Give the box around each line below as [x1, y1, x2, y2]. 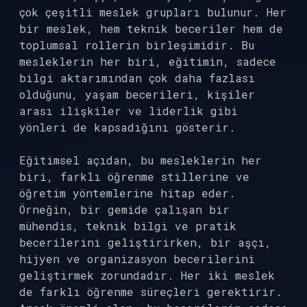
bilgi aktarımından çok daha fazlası [19, 71, 255, 85]
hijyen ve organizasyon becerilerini [19, 251, 255, 266]
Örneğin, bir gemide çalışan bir [19, 202, 230, 217]
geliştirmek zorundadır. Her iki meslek [19, 268, 275, 282]
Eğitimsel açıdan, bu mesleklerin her [19, 153, 262, 167]
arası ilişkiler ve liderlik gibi [19, 103, 238, 118]
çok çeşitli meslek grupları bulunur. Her [19, 5, 286, 19]
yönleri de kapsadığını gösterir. [19, 120, 236, 134]
